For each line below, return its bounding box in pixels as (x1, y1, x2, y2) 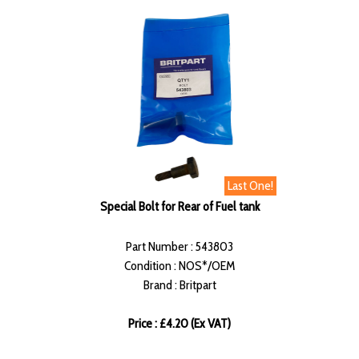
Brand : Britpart (143, 277, 216, 293)
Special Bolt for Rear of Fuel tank (99, 199, 260, 215)
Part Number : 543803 (126, 239, 233, 255)
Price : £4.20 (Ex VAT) (128, 316, 231, 332)
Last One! (228, 178, 273, 194)
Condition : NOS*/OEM (124, 258, 235, 274)
